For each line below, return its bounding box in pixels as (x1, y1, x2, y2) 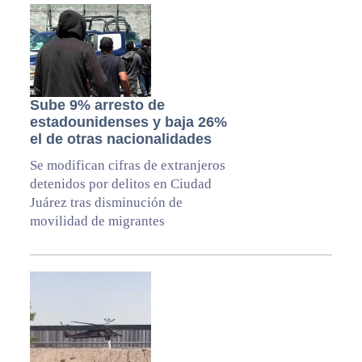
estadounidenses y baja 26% (29, 113, 227, 130)
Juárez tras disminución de (29, 194, 183, 210)
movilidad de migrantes (29, 213, 165, 229)
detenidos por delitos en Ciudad (29, 175, 212, 192)
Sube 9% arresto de (29, 96, 165, 113)
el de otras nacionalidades (29, 130, 212, 147)
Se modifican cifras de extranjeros (29, 157, 225, 173)
